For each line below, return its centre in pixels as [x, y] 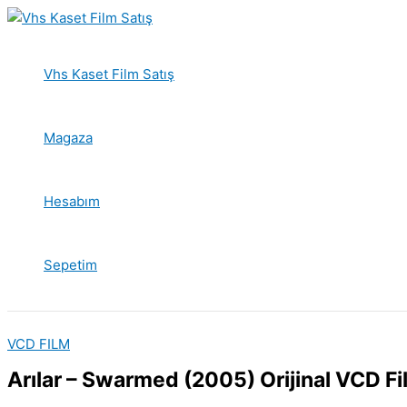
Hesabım [72, 201]
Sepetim [70, 265]
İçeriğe [29, 17]
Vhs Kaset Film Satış [109, 74]
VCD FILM [39, 344]
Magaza [68, 138]
